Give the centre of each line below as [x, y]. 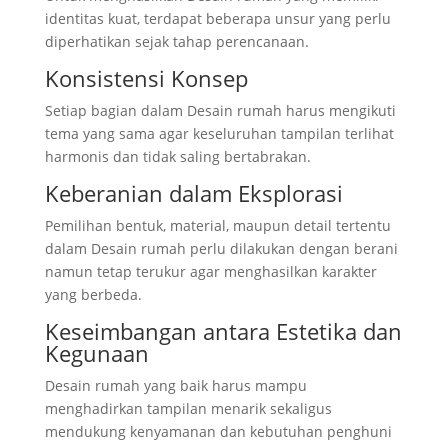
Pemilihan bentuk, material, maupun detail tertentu [217, 225]
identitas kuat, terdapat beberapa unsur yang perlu [217, 18]
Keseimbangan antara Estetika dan [223, 330]
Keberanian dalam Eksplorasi [193, 192]
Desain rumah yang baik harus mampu [175, 385]
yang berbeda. [93, 294]
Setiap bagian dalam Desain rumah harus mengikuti [220, 110]
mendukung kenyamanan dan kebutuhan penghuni [218, 431]
